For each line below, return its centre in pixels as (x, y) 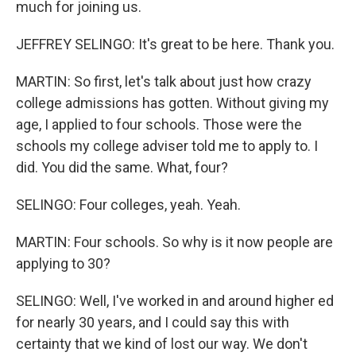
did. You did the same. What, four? (122, 167)
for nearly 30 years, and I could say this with (153, 322)
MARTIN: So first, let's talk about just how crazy (164, 81)
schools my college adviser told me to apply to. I (167, 146)
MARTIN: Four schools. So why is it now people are (174, 242)
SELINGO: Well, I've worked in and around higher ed (175, 301)
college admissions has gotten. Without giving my (172, 103)
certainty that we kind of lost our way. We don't (162, 344)
